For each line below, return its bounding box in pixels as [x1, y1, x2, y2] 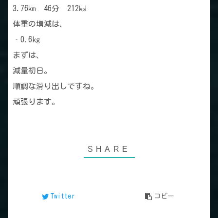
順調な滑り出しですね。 [13, 82, 98, 91]
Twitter [50, 193, 75, 200]
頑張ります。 [13, 98, 59, 106]
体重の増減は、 [13, 20, 67, 28]
